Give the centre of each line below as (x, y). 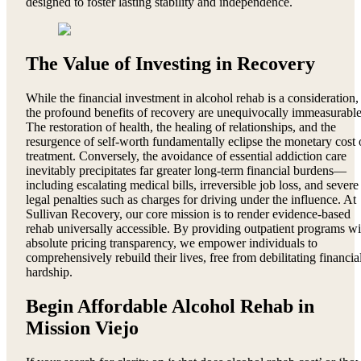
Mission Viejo (82, 328)
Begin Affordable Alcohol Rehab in (170, 306)
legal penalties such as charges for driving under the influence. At (191, 199)
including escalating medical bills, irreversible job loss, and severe (192, 185)
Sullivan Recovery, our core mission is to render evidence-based (188, 214)
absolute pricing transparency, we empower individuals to (172, 243)
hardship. (49, 272)
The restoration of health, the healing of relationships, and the (181, 127)
